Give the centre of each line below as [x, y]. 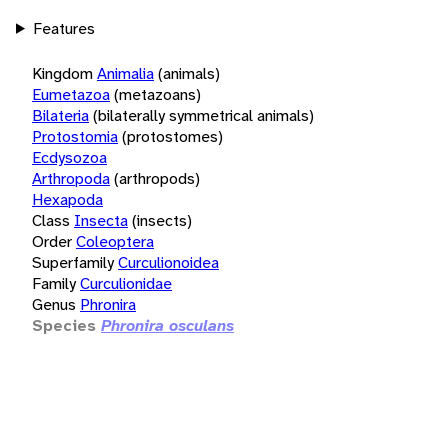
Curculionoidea [168, 262]
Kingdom [62, 73]
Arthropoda [71, 178]
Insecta [101, 220]
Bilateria [60, 115]
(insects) [162, 220]
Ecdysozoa [69, 157]
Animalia [125, 73]
